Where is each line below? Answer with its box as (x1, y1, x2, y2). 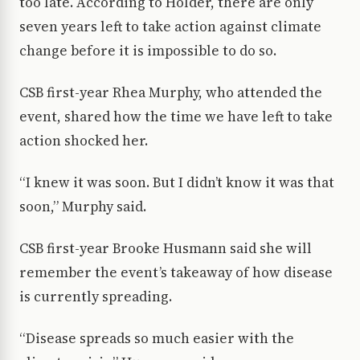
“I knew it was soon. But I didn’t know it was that (19, 172, 334, 192)
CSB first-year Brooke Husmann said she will (19, 238, 312, 258)
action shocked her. (19, 130, 148, 150)
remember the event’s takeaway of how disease (19, 262, 333, 282)
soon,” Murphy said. (19, 196, 146, 216)
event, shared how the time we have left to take (19, 106, 333, 126)
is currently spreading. (19, 286, 172, 306)
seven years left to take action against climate (19, 16, 321, 36)
